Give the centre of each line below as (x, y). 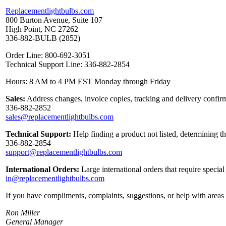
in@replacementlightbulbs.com (55, 179)
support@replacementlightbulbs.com (64, 152)
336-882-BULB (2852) (43, 38)
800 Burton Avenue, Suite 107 (54, 20)
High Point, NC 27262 (42, 29)
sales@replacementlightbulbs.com (60, 117)
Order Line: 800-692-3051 (48, 55)
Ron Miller (23, 213)
